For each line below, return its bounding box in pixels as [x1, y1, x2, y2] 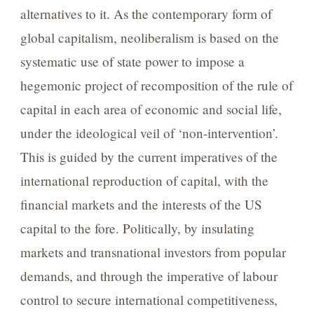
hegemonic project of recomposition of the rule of [20, 76, 293, 94]
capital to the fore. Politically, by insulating [20, 219, 254, 237]
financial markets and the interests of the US [20, 195, 262, 213]
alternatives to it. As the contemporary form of [20, 4, 272, 22]
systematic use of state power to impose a [20, 52, 245, 70]
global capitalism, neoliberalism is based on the [20, 28, 279, 46]
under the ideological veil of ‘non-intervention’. [20, 123, 278, 142]
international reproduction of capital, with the [20, 171, 268, 189]
